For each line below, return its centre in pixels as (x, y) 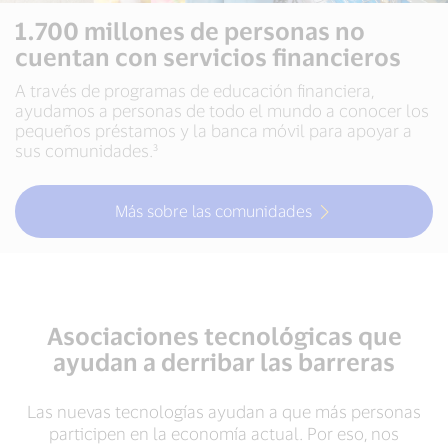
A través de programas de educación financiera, (194, 90)
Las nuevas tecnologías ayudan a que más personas (224, 411)
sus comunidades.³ (88, 150)
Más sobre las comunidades (213, 210)
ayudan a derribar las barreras (224, 361)
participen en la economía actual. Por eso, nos (224, 433)
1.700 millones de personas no (190, 30)
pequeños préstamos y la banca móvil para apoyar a (213, 130)
